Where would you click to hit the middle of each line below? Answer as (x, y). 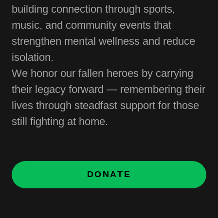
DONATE (109, 174)
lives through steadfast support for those (105, 105)
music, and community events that (91, 25)
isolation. (33, 57)
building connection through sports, (93, 9)
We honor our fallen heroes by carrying (102, 73)
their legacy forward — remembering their (109, 89)
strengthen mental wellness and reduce (103, 41)
